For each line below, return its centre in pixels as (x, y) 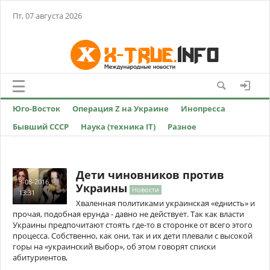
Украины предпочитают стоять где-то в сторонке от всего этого (133, 225)
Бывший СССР (41, 127)
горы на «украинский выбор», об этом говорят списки (114, 246)
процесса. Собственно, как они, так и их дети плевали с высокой (133, 236)
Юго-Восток (36, 108)
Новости (146, 190)
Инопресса (203, 108)
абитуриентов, (40, 257)
